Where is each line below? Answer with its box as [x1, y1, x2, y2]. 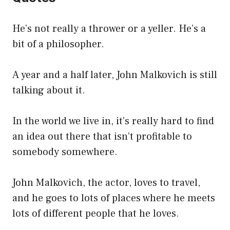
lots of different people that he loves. [12, 207, 179, 221]
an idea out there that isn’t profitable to [12, 130, 192, 144]
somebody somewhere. [12, 145, 118, 159]
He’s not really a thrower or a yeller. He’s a [12, 22, 206, 36]
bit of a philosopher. [12, 37, 104, 51]
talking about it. [12, 84, 85, 98]
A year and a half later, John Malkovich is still [12, 68, 217, 82]
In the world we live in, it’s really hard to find [12, 114, 214, 128]
